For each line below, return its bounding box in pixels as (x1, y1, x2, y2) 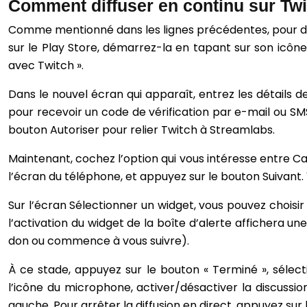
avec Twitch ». (8, 58, 84, 74)
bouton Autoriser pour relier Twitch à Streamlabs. (8, 122, 275, 138)
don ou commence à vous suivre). (8, 233, 189, 249)
